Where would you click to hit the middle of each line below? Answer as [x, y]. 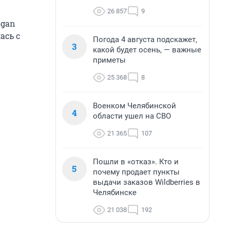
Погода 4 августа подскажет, [145, 40]
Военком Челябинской [135, 106]
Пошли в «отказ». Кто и [136, 162]
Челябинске [115, 193]
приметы [109, 60]
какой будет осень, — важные [147, 50]
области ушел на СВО [132, 116]
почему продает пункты [136, 172]
